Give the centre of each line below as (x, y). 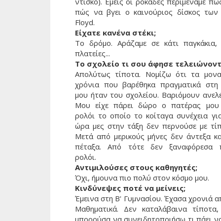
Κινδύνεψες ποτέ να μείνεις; (130, 188)
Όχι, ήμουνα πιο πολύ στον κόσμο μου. (142, 177)
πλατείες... (93, 53)
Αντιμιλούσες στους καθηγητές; (136, 167)
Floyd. (85, 22)
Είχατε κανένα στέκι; (115, 32)
